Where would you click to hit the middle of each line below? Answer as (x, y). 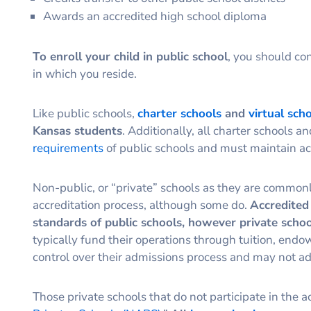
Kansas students (77, 131)
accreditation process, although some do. (141, 205)
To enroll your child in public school (130, 56)
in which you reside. (86, 74)
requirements (68, 148)
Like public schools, (85, 113)
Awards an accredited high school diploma (155, 16)
